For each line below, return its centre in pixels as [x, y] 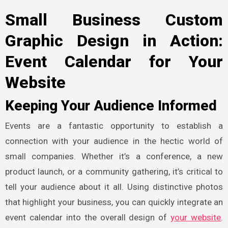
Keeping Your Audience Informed [111, 105]
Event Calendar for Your [114, 62]
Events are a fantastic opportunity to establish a [114, 126]
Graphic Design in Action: [114, 41]
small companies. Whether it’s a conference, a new [114, 156]
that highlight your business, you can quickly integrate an [114, 202]
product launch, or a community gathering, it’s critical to [114, 172]
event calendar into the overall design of [88, 218]
